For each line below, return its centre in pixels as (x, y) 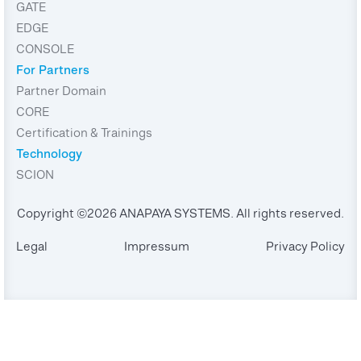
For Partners (53, 70)
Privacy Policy (305, 247)
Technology (49, 154)
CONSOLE (45, 49)
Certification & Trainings (84, 133)
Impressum (157, 247)
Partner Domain (61, 91)
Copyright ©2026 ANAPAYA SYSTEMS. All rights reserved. (180, 214)
